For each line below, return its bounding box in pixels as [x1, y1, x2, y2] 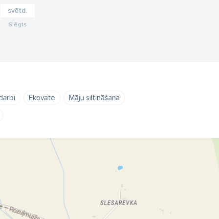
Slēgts [8, 21, 27, 28]
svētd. [8, 6, 27, 15]
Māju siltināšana [68, 93, 120, 102]
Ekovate [28, 93, 55, 102]
